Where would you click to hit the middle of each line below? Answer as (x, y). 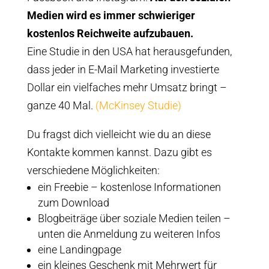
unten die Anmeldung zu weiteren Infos (129, 234)
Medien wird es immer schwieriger (111, 15)
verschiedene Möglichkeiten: (93, 170)
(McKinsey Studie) (138, 105)
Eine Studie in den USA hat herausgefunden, (129, 51)
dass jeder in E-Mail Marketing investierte (123, 69)
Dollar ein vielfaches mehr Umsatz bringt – (127, 87)
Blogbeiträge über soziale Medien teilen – (134, 218)
